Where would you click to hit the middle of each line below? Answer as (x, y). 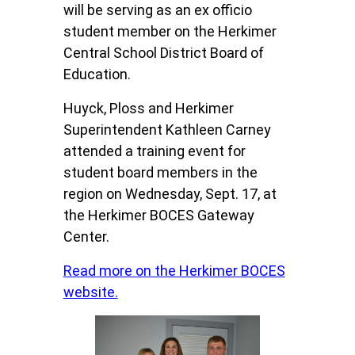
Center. (86, 237)
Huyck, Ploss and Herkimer (148, 109)
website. (90, 292)
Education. (97, 74)
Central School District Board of (163, 53)
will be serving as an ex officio (157, 10)
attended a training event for (154, 151)
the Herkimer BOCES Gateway (158, 216)
